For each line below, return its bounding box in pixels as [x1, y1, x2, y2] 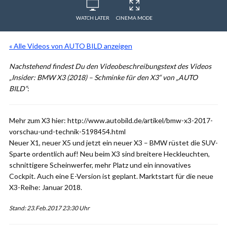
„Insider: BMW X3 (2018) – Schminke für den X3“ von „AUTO [9, 73, 198, 82]
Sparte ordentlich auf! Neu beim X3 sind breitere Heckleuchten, [9, 149, 210, 158]
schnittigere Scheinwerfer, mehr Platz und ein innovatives [9, 161, 191, 169]
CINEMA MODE [116, 15, 153, 21]
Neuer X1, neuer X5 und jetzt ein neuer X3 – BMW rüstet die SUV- [9, 138, 218, 147]
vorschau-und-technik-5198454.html [9, 127, 126, 136]
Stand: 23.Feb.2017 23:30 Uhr [9, 204, 90, 212]
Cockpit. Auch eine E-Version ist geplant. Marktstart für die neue [9, 172, 213, 180]
